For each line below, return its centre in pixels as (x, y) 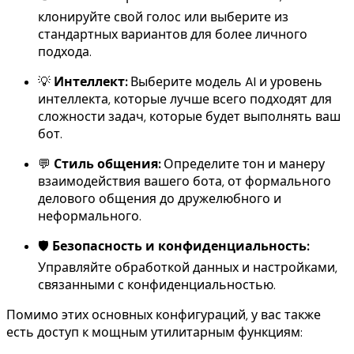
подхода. (65, 51)
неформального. (90, 216)
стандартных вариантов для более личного (173, 34)
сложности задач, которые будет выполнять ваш (189, 116)
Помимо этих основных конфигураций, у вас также (164, 314)
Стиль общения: (107, 164)
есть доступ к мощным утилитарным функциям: (154, 332)
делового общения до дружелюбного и (160, 198)
